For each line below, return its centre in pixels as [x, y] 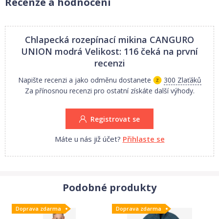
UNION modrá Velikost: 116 [80, 51]
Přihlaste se [143, 139]
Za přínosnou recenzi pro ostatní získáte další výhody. [109, 90]
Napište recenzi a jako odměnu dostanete [84, 80]
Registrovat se [115, 119]
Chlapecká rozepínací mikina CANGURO [109, 39]
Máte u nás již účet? [88, 139]
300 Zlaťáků [182, 80]
